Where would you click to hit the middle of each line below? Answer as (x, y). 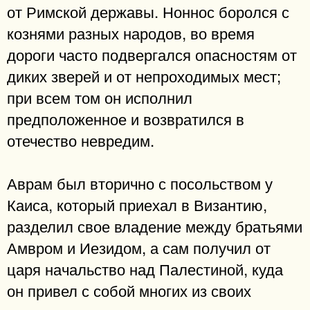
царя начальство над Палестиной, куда (145, 269)
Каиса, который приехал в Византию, (137, 204)
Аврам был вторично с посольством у (140, 183)
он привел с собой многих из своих (129, 290)
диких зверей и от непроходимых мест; (144, 75)
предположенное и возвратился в (126, 118)
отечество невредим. (81, 139)
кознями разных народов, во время (131, 32)
